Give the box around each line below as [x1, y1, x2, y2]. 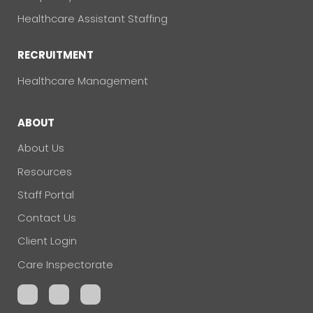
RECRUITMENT [17, 48, 94, 63]
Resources [17, 163, 72, 179]
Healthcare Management [17, 73, 148, 88]
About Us [17, 140, 64, 156]
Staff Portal [17, 187, 74, 202]
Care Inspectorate [17, 256, 113, 272]
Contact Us [17, 210, 76, 226]
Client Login [17, 233, 77, 249]
